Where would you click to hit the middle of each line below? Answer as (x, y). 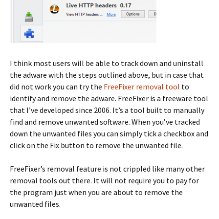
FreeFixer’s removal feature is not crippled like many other (107, 168)
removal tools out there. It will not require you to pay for (104, 180)
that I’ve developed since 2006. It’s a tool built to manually (107, 110)
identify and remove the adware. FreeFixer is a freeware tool (109, 98)
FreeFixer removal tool (142, 86)
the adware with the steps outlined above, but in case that (107, 75)
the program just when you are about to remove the (96, 192)
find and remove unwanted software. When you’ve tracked (105, 121)
